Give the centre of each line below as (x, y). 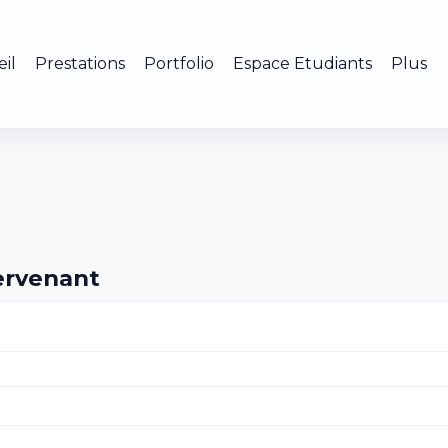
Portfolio (178, 63)
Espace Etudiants (303, 63)
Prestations (79, 63)
